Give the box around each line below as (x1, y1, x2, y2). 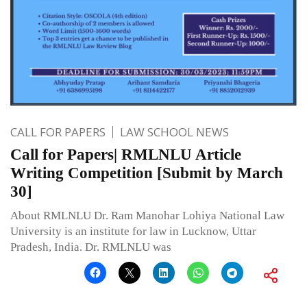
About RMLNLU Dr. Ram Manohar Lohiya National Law (10, 208, 284, 222)
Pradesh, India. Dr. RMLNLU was (10, 240, 171, 254)
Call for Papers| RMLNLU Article (10, 145, 241, 163)
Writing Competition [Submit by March (10, 164, 283, 182)
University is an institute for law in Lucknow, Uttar (10, 224, 256, 238)
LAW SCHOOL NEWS (120, 123, 229, 140)
